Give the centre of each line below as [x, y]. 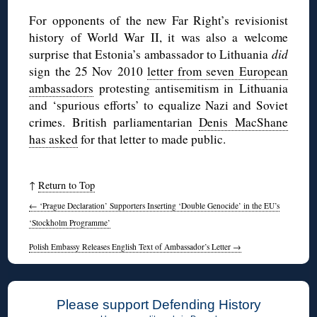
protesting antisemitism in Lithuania [191, 88]
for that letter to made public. [152, 139]
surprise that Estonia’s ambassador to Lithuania [150, 54]
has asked [54, 139]
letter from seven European [217, 71]
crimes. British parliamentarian [114, 122]
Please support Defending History [158, 305]
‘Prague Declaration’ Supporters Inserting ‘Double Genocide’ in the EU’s [159, 206]
